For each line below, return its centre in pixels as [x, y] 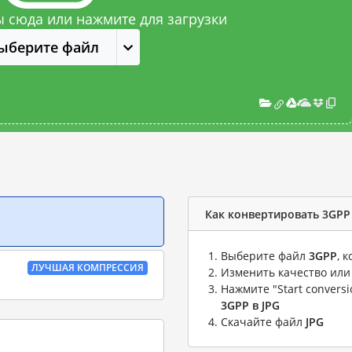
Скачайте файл [263, 322]
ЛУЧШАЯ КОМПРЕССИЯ [88, 268]
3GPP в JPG [250, 305]
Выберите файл [265, 256]
